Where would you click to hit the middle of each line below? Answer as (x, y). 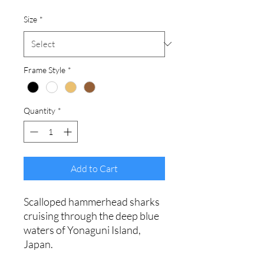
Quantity (39, 110)
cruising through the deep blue (91, 215)
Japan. (39, 244)
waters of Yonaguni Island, (82, 230)
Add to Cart (94, 168)
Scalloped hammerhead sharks (92, 201)
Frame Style (44, 70)
